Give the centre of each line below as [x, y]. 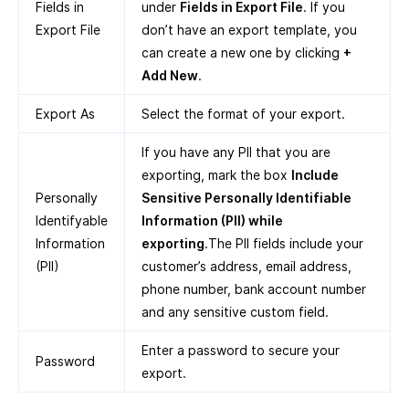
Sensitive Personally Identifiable [246, 198]
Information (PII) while [212, 221]
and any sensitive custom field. [235, 312]
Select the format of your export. [243, 114]
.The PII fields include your [284, 244]
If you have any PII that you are [236, 152]
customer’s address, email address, [246, 267]
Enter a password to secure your [241, 351]
